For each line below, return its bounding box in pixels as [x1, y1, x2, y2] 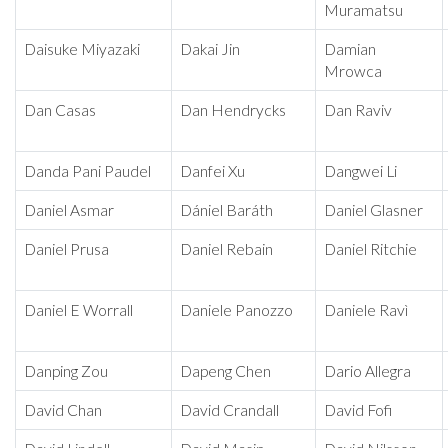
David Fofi [324, 401, 392, 420]
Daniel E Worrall [24, 301, 133, 320]
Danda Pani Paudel [24, 162, 151, 181]
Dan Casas [24, 101, 96, 120]
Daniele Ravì [324, 301, 408, 320]
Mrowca [324, 62, 382, 81]
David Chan [24, 401, 102, 420]
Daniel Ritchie [324, 240, 417, 259]
